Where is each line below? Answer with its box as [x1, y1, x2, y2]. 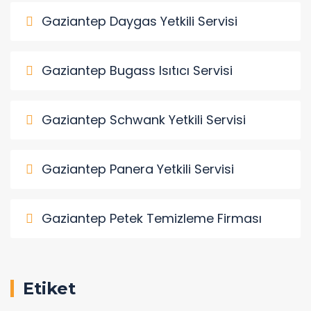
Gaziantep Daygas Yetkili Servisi [42, 12, 237, 30]
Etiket [23, 278, 76, 299]
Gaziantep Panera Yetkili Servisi [42, 160, 234, 178]
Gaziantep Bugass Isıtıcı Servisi [42, 61, 233, 79]
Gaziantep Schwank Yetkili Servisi [42, 110, 246, 128]
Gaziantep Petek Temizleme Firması [42, 209, 262, 227]
